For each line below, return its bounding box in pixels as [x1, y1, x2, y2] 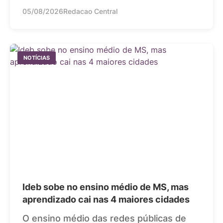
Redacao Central [63, 6, 117, 15]
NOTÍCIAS [23, 54, 50, 61]
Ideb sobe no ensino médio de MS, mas [22, 181, 189, 192]
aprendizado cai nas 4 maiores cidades [22, 194, 190, 205]
